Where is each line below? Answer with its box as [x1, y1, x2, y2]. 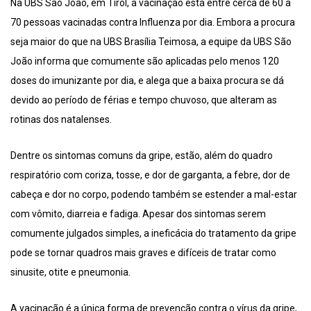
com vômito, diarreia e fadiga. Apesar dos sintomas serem [10, 208, 266, 220]
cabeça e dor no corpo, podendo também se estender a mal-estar [10, 189, 297, 201]
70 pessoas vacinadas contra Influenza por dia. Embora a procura [10, 17, 295, 28]
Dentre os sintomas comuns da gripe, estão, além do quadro [10, 150, 273, 162]
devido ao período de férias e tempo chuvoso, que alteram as [10, 94, 277, 106]
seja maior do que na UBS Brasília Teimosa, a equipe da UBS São [10, 36, 292, 48]
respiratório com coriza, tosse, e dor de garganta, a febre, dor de [10, 169, 290, 181]
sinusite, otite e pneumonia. [10, 267, 131, 278]
